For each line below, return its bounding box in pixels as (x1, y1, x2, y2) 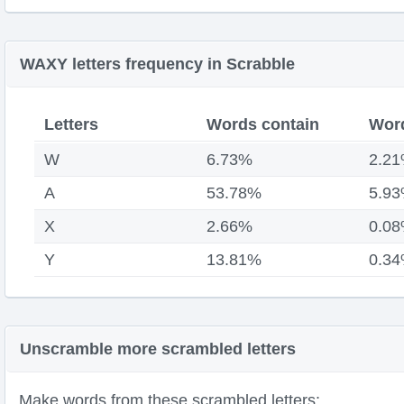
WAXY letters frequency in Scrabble (20, 55, 295, 73)
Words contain (206, 115, 319, 133)
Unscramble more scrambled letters (20, 340, 296, 358)
